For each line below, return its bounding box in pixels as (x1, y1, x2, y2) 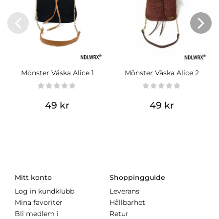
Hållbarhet (109, 198, 145, 207)
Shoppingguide (109, 173, 165, 182)
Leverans (109, 187, 139, 196)
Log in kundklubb (15, 187, 74, 196)
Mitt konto (15, 173, 52, 182)
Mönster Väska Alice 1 (21, 68, 94, 77)
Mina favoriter (15, 198, 63, 207)
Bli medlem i (15, 210, 59, 218)
